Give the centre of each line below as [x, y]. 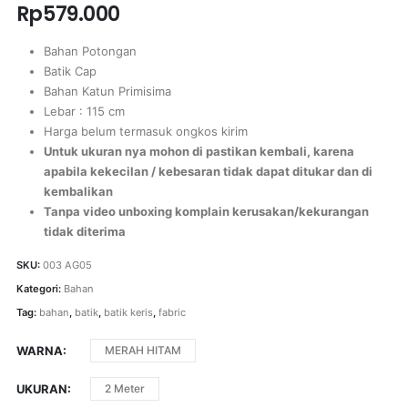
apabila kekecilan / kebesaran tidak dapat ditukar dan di [208, 172]
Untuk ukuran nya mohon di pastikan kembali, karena [199, 152]
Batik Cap [70, 71]
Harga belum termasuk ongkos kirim [145, 132]
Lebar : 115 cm [84, 112]
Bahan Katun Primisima [107, 92]
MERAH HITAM [143, 351]
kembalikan [78, 192]
